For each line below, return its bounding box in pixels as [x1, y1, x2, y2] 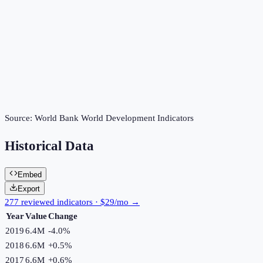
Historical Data [5, 139, 94, 154]
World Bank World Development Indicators [35, 113, 194, 123]
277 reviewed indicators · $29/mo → [5, 197, 140, 207]
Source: [5, 113, 35, 123]
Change [48, 211, 77, 221]
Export [18, 184, 40, 193]
